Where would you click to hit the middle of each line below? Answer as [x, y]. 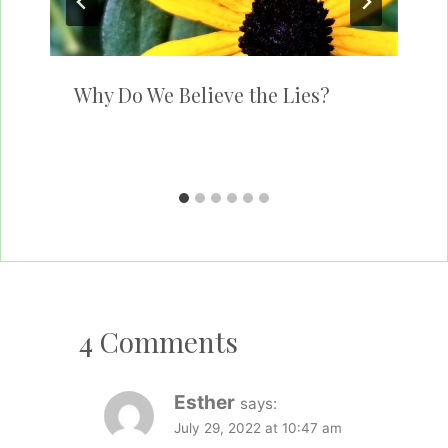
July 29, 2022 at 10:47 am [258, 428]
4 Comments [159, 342]
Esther [205, 403]
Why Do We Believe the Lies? [202, 94]
